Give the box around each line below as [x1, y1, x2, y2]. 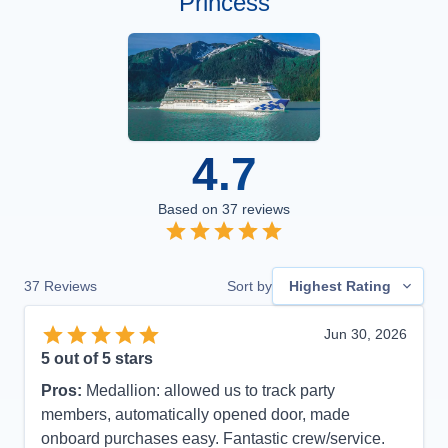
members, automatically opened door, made [41, 405, 350, 423]
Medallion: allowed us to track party [86, 381, 335, 399]
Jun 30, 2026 [324, 325, 407, 342]
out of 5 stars [50, 349, 153, 367]
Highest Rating [289, 278, 391, 294]
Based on [158, 201, 222, 217]
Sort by [227, 277, 272, 294]
